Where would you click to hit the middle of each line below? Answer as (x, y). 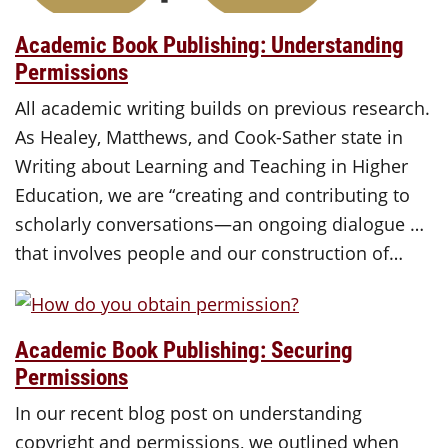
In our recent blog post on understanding (188, 413)
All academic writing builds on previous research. (222, 107)
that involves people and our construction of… (209, 252)
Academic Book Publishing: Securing (184, 349)
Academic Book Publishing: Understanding (209, 43)
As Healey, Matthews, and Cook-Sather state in (209, 136)
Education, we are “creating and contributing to (212, 194)
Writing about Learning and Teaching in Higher (211, 165)
